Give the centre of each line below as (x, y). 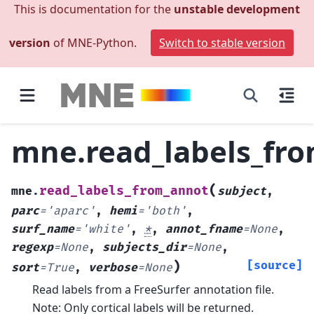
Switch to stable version (222, 43)
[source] (275, 265)
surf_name (43, 229)
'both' (165, 211)
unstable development (237, 9)
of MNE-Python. (95, 43)
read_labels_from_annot (124, 191)
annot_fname (204, 229)
